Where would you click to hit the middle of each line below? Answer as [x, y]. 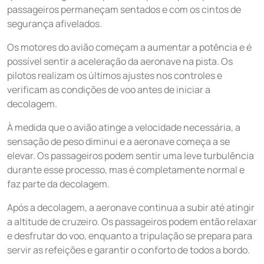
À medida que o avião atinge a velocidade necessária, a [124, 127]
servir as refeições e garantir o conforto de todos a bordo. [128, 250]
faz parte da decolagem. [58, 184]
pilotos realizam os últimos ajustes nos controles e [115, 75]
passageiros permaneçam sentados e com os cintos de [124, 9]
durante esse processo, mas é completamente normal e [126, 170]
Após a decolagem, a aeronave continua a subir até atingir [131, 207]
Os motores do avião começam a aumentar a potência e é [129, 47]
